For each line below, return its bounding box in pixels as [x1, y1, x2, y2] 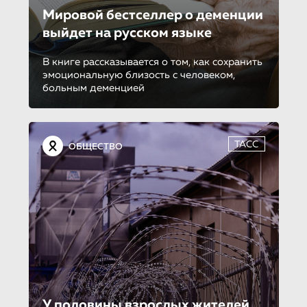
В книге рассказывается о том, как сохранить [42, 56, 262, 67]
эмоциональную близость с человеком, [42, 69, 235, 80]
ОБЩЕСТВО [68, 142, 123, 151]
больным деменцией [42, 82, 145, 93]
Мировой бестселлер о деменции [42, 8, 263, 22]
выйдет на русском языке [42, 25, 212, 40]
